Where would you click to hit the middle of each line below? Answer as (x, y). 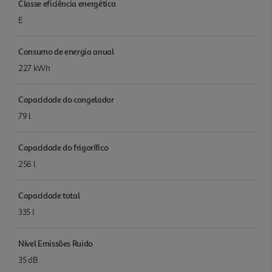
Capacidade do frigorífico (63, 147)
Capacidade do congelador (66, 99)
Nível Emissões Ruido (56, 243)
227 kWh (34, 68)
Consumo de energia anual (66, 51)
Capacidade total (49, 195)
